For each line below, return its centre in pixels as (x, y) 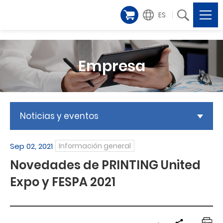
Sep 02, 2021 (31, 146)
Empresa (111, 66)
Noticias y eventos (59, 116)
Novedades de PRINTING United (105, 165)
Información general (95, 146)
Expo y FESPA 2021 (63, 182)
